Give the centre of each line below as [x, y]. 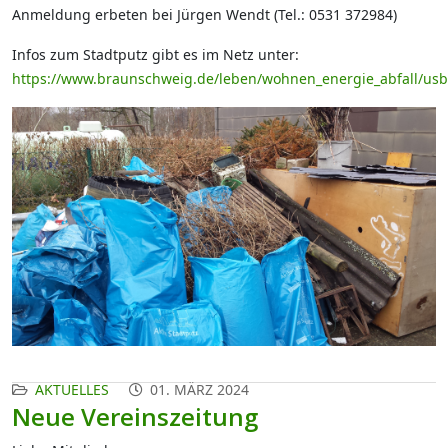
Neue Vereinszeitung [135, 416]
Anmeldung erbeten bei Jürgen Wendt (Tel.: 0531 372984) [204, 15]
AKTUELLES [72, 389]
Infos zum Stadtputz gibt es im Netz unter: [155, 55]
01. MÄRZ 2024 [199, 389]
